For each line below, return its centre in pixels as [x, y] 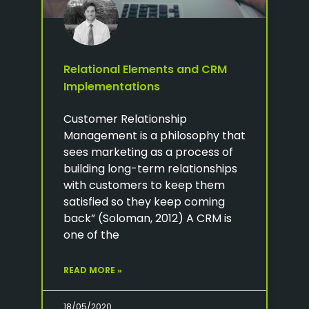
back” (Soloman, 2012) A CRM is [148, 218]
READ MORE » [93, 270]
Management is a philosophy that [154, 135]
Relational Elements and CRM [145, 69]
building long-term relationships [150, 168]
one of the [91, 235]
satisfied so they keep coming [144, 201]
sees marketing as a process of [148, 152]
